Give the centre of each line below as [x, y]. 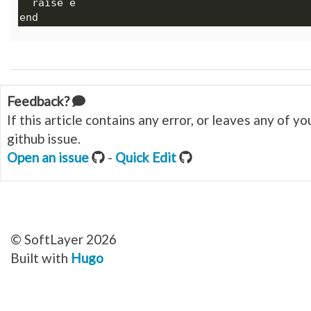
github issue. [44, 138]
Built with [41, 258]
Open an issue [48, 157]
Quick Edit [146, 157]
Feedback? [40, 101]
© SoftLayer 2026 [64, 239]
